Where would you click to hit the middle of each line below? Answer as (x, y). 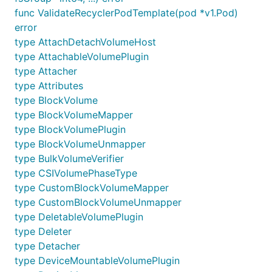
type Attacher (46, 71)
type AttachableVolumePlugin (82, 56)
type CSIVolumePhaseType (76, 173)
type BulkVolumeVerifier (69, 158)
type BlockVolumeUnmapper (80, 144)
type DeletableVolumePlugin (79, 217)
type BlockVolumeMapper (74, 115)
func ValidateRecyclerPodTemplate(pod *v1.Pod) (126, 13)
